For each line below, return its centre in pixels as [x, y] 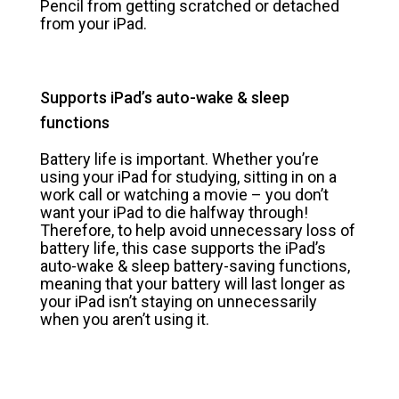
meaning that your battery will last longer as [193, 283]
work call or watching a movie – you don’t [184, 194]
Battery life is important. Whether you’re [179, 159]
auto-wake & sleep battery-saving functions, [195, 265]
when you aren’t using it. [125, 319]
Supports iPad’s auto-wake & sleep [165, 98]
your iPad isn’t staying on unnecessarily [179, 301]
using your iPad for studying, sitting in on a [188, 176]
